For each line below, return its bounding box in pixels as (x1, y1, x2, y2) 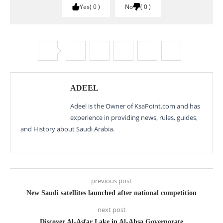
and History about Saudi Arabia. (20, 124, 114, 134)
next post (97, 205, 126, 215)
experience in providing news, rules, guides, (70, 113, 198, 122)
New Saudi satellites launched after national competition (26, 189, 197, 197)
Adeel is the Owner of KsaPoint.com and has (70, 102, 200, 111)
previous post (91, 176, 132, 186)
